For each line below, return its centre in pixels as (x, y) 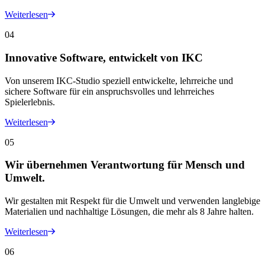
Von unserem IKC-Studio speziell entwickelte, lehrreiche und (119, 80)
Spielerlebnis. (30, 102)
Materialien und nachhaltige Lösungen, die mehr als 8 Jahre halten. (129, 211)
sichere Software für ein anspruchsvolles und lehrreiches (109, 91)
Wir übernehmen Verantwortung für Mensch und (125, 165)
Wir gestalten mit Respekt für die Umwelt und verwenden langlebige (132, 201)
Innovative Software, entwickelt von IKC (104, 57)
